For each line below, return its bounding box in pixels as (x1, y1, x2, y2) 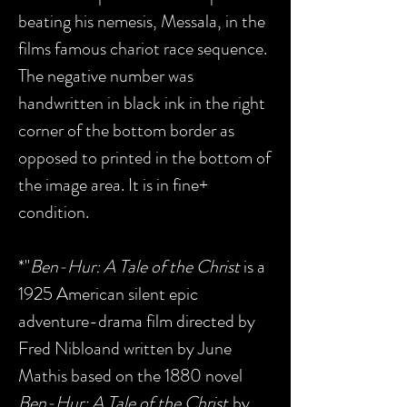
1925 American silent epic (18, 281, 198, 307)
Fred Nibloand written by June (18, 335, 232, 362)
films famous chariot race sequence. (18, 35, 267, 62)
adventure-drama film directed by (18, 308, 255, 334)
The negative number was (18, 63, 194, 89)
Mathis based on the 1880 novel (18, 362, 243, 389)
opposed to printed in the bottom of (18, 144, 271, 171)
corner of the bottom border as (18, 117, 234, 144)
